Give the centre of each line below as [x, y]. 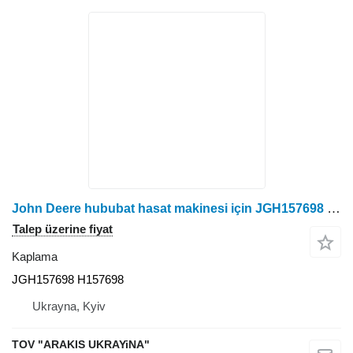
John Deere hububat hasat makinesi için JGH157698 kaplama [334, 209]
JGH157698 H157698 [68, 280]
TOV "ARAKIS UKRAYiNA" [81, 345]
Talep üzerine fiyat [63, 229]
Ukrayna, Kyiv [69, 307]
